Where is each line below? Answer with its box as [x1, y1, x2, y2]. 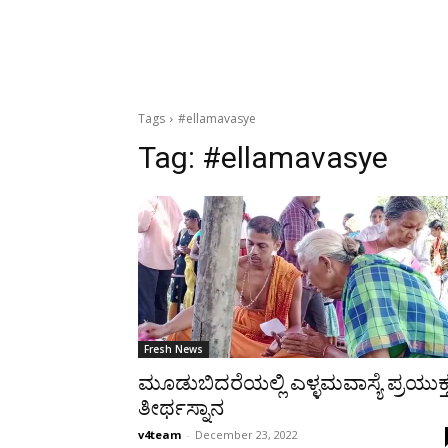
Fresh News [144, 342, 203, 356]
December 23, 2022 [195, 427, 298, 442]
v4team [138, 427, 181, 442]
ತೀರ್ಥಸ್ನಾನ [138, 396, 224, 420]
